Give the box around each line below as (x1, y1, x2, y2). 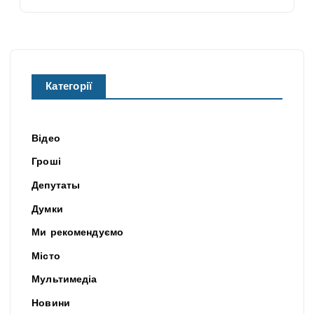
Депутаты (32, 180, 81, 191)
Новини (32, 298, 70, 309)
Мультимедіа (32, 275, 97, 286)
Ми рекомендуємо (32, 228, 124, 239)
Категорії (46, 82, 93, 93)
